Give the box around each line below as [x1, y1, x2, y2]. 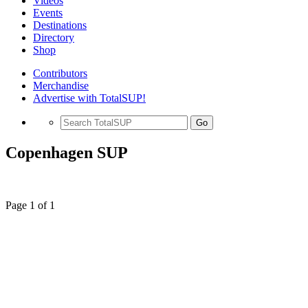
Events [33, 7, 63, 19]
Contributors [33, 67, 87, 79]
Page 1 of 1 [5, 199, 55, 211]
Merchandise [33, 80, 89, 91]
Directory [33, 32, 74, 43]
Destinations [33, 19, 87, 31]
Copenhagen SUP [5, 143, 128, 162]
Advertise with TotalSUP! [33, 92, 146, 104]
